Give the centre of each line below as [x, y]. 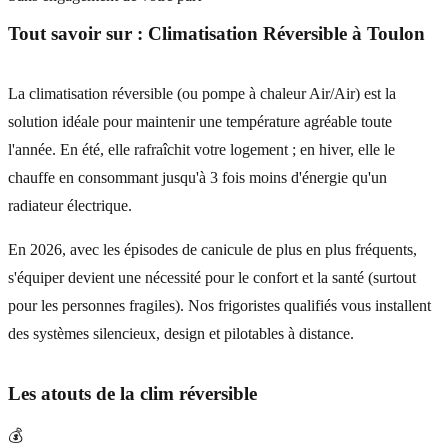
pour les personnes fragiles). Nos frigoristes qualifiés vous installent [219, 306]
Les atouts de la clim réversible [132, 393]
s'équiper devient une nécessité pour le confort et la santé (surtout [212, 278]
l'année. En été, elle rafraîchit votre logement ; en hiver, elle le [201, 150]
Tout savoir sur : [78, 34]
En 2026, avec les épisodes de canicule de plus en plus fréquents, [212, 250]
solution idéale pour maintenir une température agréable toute [200, 122]
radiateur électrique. [70, 206]
